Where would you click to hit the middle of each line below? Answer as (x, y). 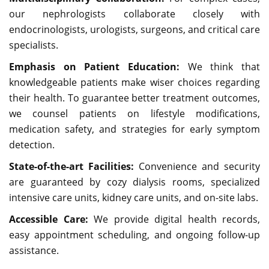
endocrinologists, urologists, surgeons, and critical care (134, 29)
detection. (32, 145)
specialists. (34, 45)
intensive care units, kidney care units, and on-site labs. (134, 198)
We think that (220, 67)
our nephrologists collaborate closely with (134, 14)
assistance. (34, 250)
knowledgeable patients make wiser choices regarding (134, 82)
